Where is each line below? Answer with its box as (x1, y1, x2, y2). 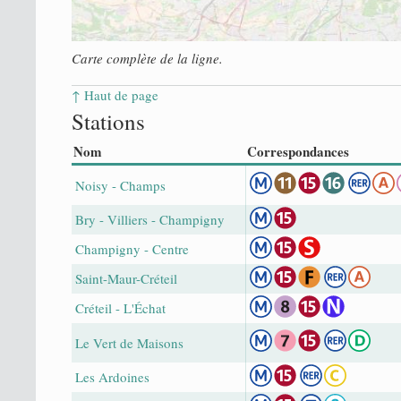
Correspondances (247, 141, 349, 161)
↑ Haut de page (72, 85, 158, 104)
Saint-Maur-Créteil (75, 269, 177, 287)
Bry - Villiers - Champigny (75, 209, 225, 228)
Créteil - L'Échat (75, 298, 166, 317)
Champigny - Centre (75, 239, 189, 258)
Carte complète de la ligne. (72, 48, 223, 67)
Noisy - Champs (75, 175, 166, 194)
